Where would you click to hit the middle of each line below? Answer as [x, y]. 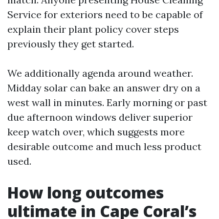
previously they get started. [71, 44]
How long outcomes [86, 192]
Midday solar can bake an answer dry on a [104, 88]
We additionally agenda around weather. [100, 73]
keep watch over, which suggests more [96, 132]
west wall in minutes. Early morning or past [107, 102]
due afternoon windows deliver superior [100, 117]
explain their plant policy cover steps [93, 29]
